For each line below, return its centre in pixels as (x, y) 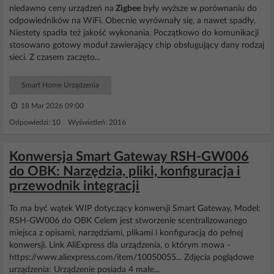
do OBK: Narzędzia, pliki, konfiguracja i (125, 171)
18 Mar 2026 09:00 (51, 106)
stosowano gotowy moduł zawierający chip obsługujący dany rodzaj (137, 45)
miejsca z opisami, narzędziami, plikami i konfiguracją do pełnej (126, 233)
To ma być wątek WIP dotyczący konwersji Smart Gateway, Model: (135, 209)
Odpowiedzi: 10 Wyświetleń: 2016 (68, 122)
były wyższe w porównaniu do (199, 9)
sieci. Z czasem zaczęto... (55, 57)
